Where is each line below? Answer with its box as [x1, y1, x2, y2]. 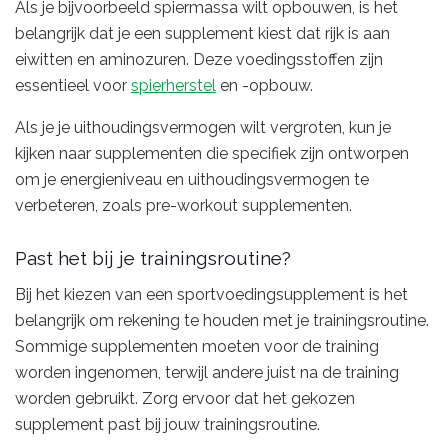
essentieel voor [15, 75, 131, 95]
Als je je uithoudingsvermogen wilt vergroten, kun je [15, 117, 391, 137]
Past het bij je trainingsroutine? [15, 247, 291, 270]
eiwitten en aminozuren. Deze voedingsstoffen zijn [15, 49, 383, 69]
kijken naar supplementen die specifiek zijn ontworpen [15, 143, 409, 163]
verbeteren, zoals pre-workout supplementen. [15, 195, 352, 215]
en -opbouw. [216, 75, 313, 95]
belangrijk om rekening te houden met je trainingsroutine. [15, 310, 429, 330]
